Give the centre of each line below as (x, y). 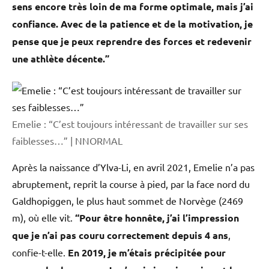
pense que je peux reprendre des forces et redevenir (132, 41)
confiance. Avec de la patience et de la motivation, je (132, 24)
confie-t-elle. (40, 252)
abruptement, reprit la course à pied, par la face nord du (131, 184)
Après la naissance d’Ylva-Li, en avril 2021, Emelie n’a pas (133, 167)
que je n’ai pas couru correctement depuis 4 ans (120, 235)
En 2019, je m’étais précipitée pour (147, 253)
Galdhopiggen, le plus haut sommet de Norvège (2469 (128, 201)
